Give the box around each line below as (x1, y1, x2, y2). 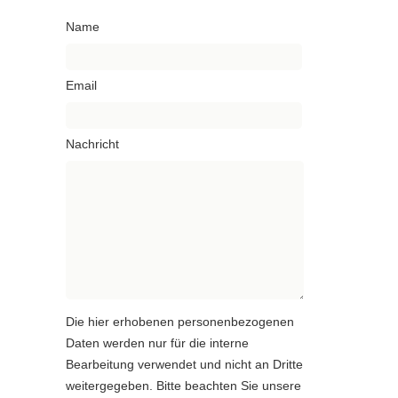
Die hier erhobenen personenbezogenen (66, 315, 294, 330)
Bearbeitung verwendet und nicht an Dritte (66, 358, 303, 372)
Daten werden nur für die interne (66, 337, 249, 351)
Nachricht (66, 138, 119, 152)
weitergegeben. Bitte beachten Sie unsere (66, 379, 301, 394)
